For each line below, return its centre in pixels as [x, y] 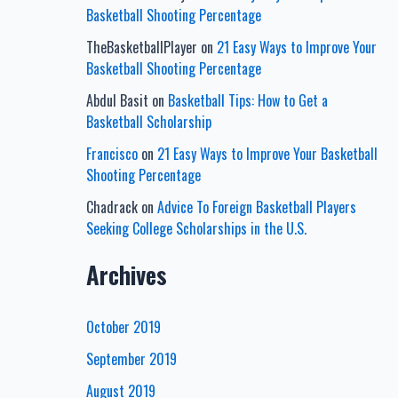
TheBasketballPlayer [141, 47]
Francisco [111, 153]
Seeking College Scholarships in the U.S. [196, 228]
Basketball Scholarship [148, 121]
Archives [126, 274]
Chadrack [111, 207]
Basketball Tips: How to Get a [247, 100]
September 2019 [131, 358]
